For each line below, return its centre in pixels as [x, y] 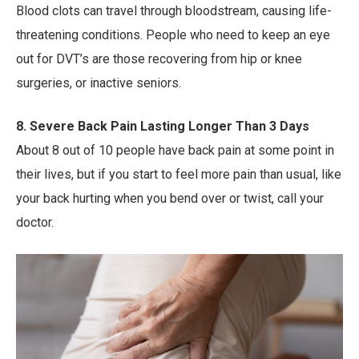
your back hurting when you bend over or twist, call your [170, 199]
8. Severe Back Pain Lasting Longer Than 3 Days [163, 127]
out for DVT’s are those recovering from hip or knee [159, 59]
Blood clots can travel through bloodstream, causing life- [174, 11]
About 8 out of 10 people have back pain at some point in [175, 151]
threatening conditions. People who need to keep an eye [173, 35]
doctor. [35, 223]
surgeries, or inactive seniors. [99, 83]
